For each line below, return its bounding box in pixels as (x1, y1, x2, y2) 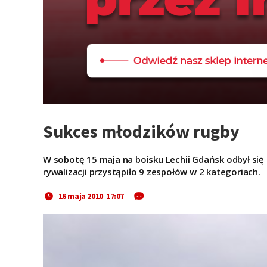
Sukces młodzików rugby (43, 120, 240, 143)
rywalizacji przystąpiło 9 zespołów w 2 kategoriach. (43, 166, 260, 178)
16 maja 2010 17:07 (58, 191, 124, 202)
